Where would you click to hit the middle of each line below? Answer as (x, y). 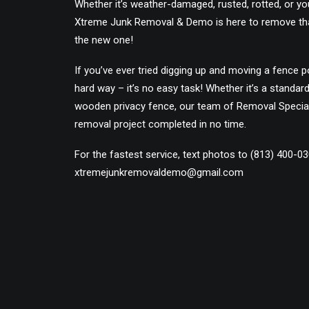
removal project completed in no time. (160, 124)
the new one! (104, 40)
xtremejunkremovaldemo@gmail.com (159, 172)
